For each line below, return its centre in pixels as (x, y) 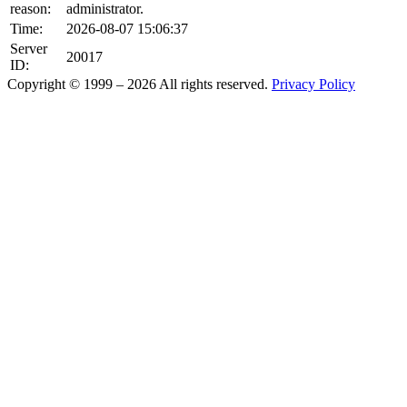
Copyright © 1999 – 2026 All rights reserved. (138, 84)
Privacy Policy (313, 84)
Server (29, 48)
